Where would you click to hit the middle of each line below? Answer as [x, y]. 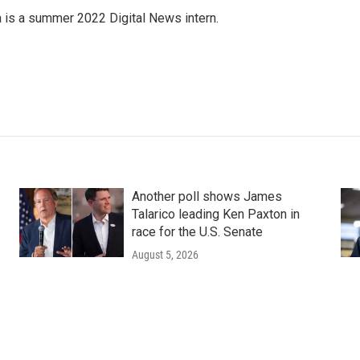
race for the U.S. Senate [197, 232]
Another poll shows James [207, 196]
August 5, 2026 [165, 255]
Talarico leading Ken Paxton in [215, 214]
